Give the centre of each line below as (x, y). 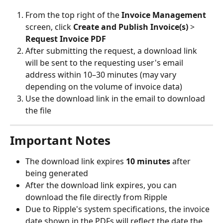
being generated (57, 173)
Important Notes (60, 140)
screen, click (49, 27)
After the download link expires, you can (102, 185)
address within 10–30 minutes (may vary (102, 75)
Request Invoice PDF (66, 39)
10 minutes (148, 162)
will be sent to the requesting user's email (105, 63)
